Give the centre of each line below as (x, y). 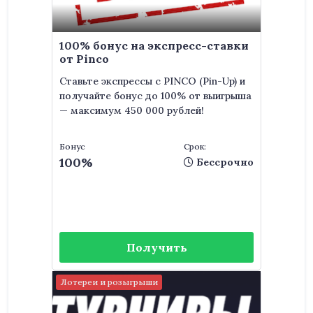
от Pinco (84, 59)
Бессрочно (224, 162)
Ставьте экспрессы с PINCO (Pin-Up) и (152, 81)
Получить (156, 247)
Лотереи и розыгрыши (109, 282)
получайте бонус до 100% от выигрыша (155, 96)
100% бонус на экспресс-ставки (154, 45)
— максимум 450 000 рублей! (132, 110)
